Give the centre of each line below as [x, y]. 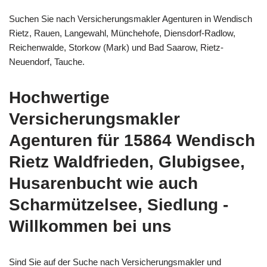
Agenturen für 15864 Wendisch [132, 140]
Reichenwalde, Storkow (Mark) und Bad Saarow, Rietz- [116, 47]
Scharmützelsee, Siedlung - [119, 204]
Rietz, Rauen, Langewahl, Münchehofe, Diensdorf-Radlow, [122, 33]
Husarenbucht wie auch [103, 183]
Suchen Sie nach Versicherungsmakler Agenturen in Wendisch [131, 18]
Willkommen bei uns [90, 226]
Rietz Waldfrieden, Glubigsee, [127, 162]
